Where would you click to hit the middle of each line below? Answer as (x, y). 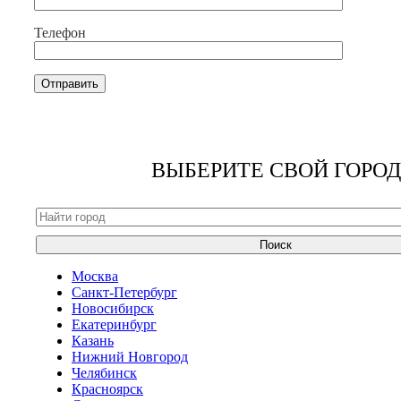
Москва (95, 276)
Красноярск (107, 388)
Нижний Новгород (130, 356)
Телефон (60, 33)
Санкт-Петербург (124, 292)
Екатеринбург (114, 324)
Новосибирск (113, 308)
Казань (93, 340)
